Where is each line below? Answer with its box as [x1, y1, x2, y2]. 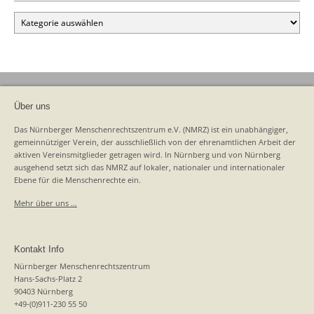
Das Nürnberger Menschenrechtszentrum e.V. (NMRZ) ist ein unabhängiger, [14, 123, 288, 135]
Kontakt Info [14, 243, 64, 254]
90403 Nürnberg [14, 285, 73, 296]
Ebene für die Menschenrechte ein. [14, 174, 141, 185]
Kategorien [13, 11, 56, 23]
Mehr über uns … [14, 197, 77, 208]
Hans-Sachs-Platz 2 [14, 273, 82, 284]
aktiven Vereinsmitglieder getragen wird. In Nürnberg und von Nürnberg [14, 149, 280, 160]
